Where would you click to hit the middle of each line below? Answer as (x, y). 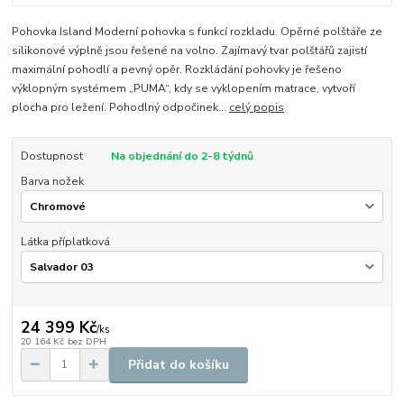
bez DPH (87, 341)
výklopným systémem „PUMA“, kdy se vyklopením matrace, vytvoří (184, 88)
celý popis (257, 107)
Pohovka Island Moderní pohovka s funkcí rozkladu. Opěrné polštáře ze (197, 31)
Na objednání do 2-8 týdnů (182, 156)
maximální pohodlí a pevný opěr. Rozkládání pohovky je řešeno (177, 69)
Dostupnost (51, 156)
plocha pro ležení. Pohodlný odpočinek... (121, 107)
